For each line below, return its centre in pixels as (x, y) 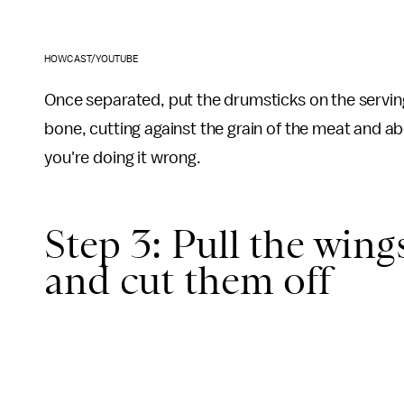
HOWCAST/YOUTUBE (92, 60)
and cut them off (188, 281)
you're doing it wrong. (124, 158)
